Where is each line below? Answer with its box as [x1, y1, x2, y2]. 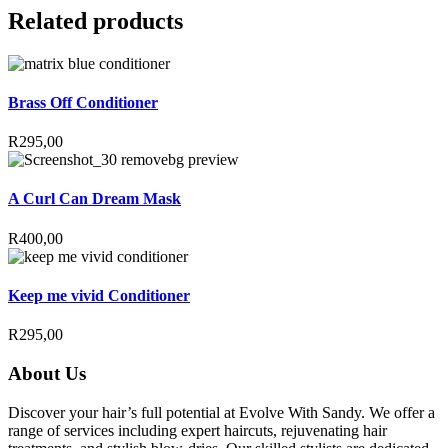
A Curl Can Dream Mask [8, 190, 181, 208]
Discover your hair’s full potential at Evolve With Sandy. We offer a [8, 403, 435, 421]
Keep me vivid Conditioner [8, 287, 190, 305]
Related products [8, 7, 183, 34]
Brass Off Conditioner [8, 93, 158, 111]
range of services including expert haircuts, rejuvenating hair [8, 421, 387, 439]
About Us [8, 363, 86, 384]
